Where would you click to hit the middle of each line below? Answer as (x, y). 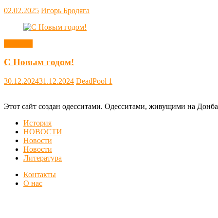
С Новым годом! (39, 62)
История (37, 123)
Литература (43, 158)
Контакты (40, 175)
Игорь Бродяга (65, 10)
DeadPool (92, 81)
